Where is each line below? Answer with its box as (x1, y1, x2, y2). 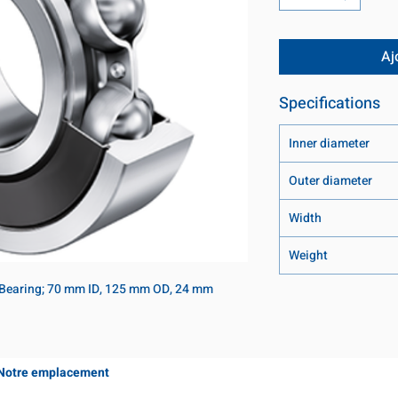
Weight (289, 246, 328, 266)
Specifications (279, 92, 380, 116)
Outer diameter (289, 171, 372, 191)
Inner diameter (289, 134, 370, 154)
